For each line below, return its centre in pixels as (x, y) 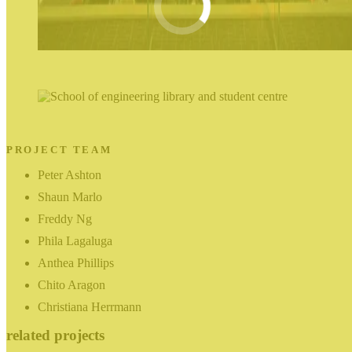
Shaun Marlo (70, 197)
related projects (55, 335)
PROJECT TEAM (59, 150)
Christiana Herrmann (90, 307)
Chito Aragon (71, 285)
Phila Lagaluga (75, 241)
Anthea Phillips (76, 263)
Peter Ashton (70, 175)
